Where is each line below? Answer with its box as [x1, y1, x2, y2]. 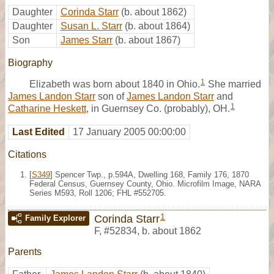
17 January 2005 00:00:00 [73, 126, 186, 137]
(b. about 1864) [125, 20, 190, 31]
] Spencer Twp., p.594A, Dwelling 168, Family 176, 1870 [50, 169, 249, 179]
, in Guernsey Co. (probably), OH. [86, 103, 230, 114]
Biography [8, 57, 53, 68]
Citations [8, 149, 46, 160]
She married [206, 78, 261, 89]
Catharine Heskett [8, 103, 86, 114]
